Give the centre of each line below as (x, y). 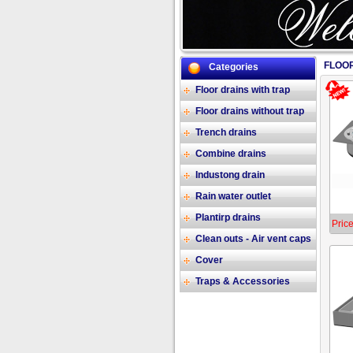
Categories (233, 67)
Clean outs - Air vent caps (253, 239)
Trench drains (226, 132)
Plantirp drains (228, 217)
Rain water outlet (233, 196)
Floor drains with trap (242, 90)
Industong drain (230, 175)
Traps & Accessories (242, 281)
